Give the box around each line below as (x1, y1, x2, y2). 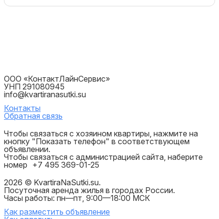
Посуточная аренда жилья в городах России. (4, 185, 175, 195)
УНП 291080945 (4, 82, 65, 91)
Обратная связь (4, 111, 63, 121)
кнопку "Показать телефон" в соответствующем (4, 136, 190, 146)
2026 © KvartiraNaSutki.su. (4, 177, 101, 187)
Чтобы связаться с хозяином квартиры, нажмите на (4, 129, 198, 138)
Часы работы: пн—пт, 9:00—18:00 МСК (4, 193, 150, 203)
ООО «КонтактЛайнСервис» (4, 74, 110, 84)
